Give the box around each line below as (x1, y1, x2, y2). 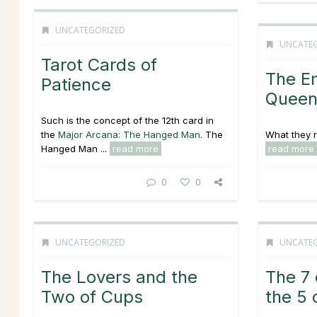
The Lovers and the (41, 267, 197, 287)
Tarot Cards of (41, 54, 157, 75)
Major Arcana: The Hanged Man (58, 129, 200, 140)
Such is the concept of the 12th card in (41, 115, 214, 126)
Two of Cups (41, 287, 143, 307)
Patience (41, 74, 111, 95)
